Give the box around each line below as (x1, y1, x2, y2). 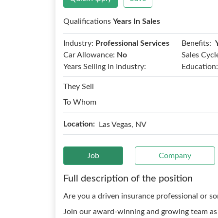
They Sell (63, 83, 94, 91)
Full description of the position (63, 174, 193, 183)
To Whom (63, 98, 96, 106)
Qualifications (63, 18, 113, 25)
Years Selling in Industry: (63, 63, 146, 71)
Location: (63, 120, 95, 128)
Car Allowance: (63, 51, 115, 59)
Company (159, 152, 191, 160)
